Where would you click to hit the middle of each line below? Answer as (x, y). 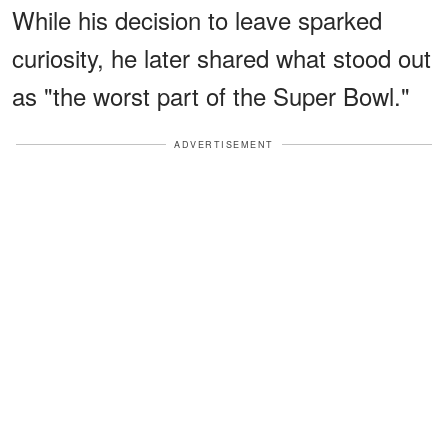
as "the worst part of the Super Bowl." (211, 95)
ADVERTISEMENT (224, 144)
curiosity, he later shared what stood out (221, 57)
